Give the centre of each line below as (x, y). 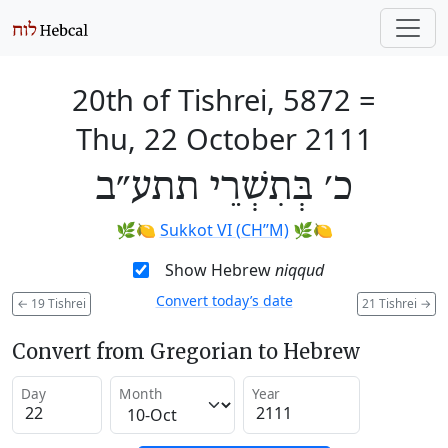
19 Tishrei (57, 303)
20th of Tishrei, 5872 (211, 99)
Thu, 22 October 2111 (224, 138)
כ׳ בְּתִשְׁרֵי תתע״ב (224, 188)
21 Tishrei (391, 303)
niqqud (299, 270)
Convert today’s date (224, 300)
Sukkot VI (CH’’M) (224, 230)
